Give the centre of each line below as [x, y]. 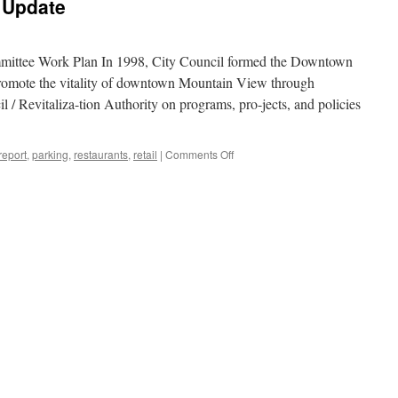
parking [50, 154]
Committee [259, 185]
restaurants [101, 154]
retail [145, 154]
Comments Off [199, 154]
